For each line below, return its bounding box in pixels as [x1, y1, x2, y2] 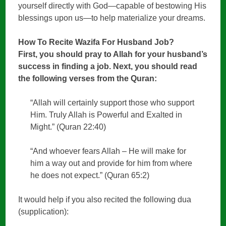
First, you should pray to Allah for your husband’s [18, 50, 208, 59]
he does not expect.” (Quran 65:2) [30, 171, 150, 180]
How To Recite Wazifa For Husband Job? [18, 38, 175, 47]
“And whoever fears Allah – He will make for [30, 147, 187, 156]
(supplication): [18, 207, 69, 216]
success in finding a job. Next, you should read [18, 62, 198, 71]
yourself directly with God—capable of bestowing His [18, 2, 207, 11]
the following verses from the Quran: [18, 74, 157, 83]
